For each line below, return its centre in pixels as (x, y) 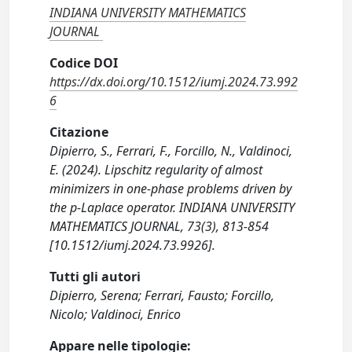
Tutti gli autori (95, 277)
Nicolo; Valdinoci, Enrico (115, 315)
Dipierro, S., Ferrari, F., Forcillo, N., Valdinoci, (171, 151)
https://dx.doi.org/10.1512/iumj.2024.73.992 (174, 82)
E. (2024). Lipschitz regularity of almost (156, 170)
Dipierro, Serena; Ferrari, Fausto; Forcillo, (162, 296)
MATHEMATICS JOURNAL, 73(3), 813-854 (159, 227)
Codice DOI (84, 63)
